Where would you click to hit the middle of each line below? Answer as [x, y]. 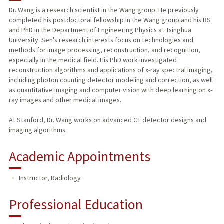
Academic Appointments [79, 157]
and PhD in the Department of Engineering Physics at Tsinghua [100, 30]
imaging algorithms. [38, 130]
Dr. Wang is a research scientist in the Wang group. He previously [104, 10]
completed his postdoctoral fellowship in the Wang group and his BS [110, 20]
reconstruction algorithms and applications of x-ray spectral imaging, [111, 70]
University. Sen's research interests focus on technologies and [101, 40]
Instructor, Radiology [50, 178]
